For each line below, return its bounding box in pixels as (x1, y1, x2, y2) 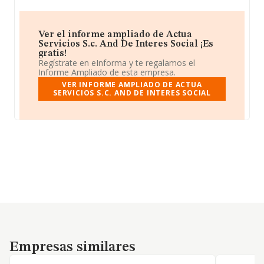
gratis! (38, 49, 67, 58)
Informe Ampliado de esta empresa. (38, 67, 176, 78)
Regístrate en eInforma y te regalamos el (38, 57, 195, 68)
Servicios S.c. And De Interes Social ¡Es (38, 39, 213, 49)
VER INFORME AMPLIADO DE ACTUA (62, 80, 202, 90)
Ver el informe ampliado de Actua (38, 30, 192, 39)
